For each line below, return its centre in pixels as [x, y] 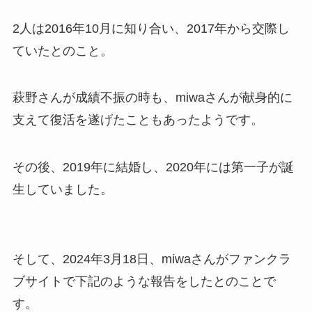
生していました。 [62, 190]
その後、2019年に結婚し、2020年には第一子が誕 [153, 167]
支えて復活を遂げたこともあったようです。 [138, 120]
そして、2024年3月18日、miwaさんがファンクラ [151, 259]
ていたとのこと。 [62, 50]
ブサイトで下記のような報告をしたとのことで [144, 282]
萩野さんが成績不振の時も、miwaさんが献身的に [152, 98]
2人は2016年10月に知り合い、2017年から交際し [151, 28]
